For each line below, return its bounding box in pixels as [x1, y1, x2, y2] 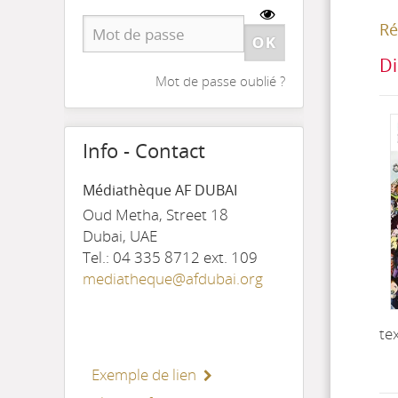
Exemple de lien [92, 364, 196, 385]
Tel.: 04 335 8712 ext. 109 [83, 247, 258, 267]
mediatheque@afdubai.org [83, 268, 263, 289]
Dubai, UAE [83, 226, 157, 246]
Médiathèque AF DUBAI [83, 180, 237, 200]
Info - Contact [83, 138, 205, 163]
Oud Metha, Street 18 [83, 204, 228, 225]
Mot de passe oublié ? [155, 72, 285, 90]
